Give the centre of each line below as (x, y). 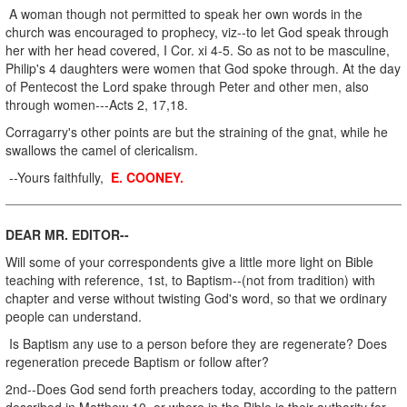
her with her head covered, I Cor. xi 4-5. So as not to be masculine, (198, 50)
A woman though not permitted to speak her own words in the (184, 13)
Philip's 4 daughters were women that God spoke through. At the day (203, 68)
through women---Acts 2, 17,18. (97, 104)
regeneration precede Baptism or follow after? (137, 361)
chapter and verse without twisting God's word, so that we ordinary (196, 298)
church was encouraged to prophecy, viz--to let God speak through (197, 31)
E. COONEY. (145, 177)
